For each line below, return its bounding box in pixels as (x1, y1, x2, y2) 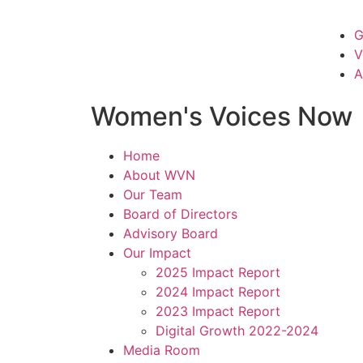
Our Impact (123, 245, 191, 262)
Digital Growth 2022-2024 (156, 322, 318, 340)
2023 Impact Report (156, 303, 280, 320)
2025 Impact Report (156, 264, 280, 281)
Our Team (123, 186, 182, 203)
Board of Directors (123, 206, 237, 223)
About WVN (123, 167, 195, 184)
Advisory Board (123, 225, 218, 242)
